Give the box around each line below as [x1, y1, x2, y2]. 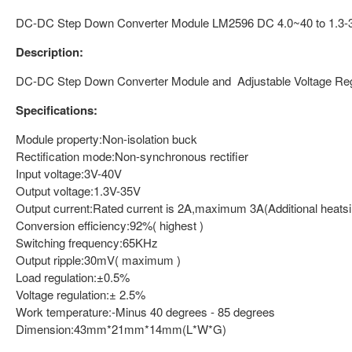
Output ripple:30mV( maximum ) [16, 251, 181, 268]
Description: [16, 43, 83, 60]
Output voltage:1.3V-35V [16, 182, 141, 199]
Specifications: [16, 101, 101, 119]
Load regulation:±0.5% [16, 269, 130, 285]
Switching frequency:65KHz [16, 234, 158, 251]
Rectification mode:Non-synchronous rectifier [16, 148, 248, 164]
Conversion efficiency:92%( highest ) [16, 217, 203, 233]
